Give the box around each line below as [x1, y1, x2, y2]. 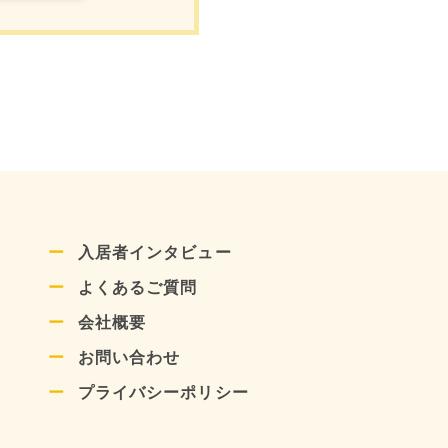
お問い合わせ [77, 348, 181, 368]
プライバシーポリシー [77, 383, 249, 403]
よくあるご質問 [77, 278, 198, 298]
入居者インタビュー [77, 243, 232, 263]
